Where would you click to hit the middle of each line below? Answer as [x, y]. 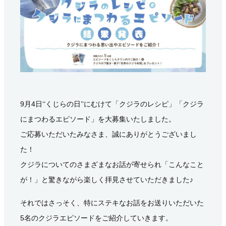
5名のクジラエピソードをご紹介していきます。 [96, 218]
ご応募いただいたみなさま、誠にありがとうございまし [108, 134]
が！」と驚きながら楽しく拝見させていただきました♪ [107, 180]
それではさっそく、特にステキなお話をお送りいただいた [112, 203]
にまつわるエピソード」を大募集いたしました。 [98, 119]
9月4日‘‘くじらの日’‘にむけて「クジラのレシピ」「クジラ [112, 104]
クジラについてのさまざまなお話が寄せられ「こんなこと [112, 164]
